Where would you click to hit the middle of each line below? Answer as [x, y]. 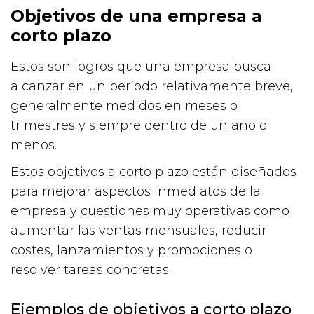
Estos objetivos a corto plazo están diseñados [153, 171]
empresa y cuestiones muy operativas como [150, 211]
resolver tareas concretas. [91, 269]
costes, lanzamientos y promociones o [131, 250]
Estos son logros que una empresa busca [141, 66]
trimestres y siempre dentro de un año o [139, 125]
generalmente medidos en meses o [124, 105]
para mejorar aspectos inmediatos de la [136, 191]
